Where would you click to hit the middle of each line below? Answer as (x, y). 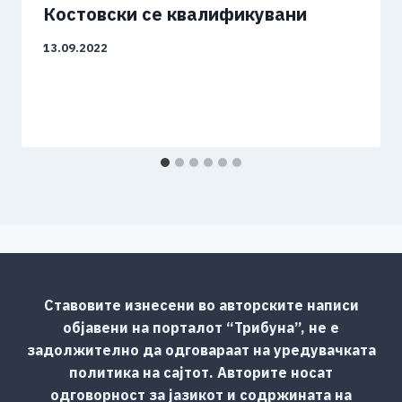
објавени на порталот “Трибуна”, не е (201, 327)
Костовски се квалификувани (175, 14)
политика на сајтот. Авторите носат (201, 372)
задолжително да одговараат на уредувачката (201, 350)
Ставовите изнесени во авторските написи (201, 305)
